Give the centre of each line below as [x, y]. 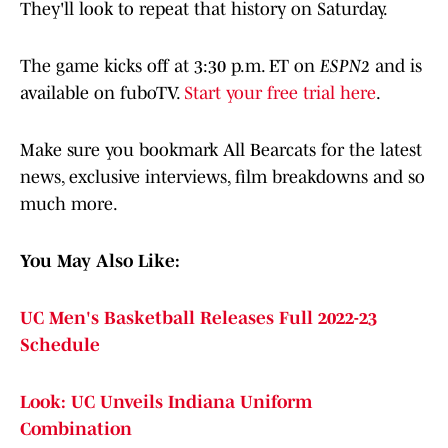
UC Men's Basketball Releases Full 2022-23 [198, 318]
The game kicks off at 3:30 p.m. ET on [170, 66]
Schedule [60, 345]
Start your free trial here [280, 93]
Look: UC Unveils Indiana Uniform [166, 402]
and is [396, 66]
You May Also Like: [100, 261]
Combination [76, 429]
